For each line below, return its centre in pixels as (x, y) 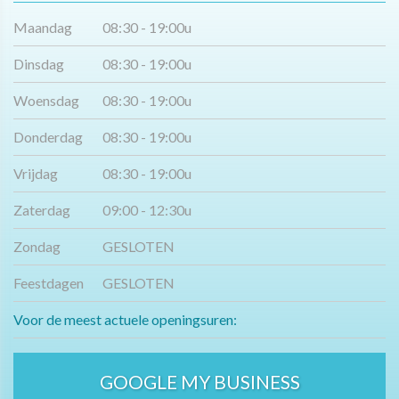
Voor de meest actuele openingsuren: (125, 320)
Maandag (43, 28)
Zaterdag (42, 210)
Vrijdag (36, 174)
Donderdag (48, 137)
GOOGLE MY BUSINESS (199, 382)
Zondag (37, 247)
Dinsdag (39, 64)
